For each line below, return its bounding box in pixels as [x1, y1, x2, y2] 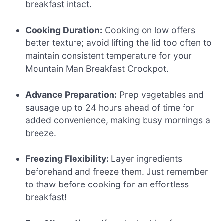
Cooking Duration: [25, 25, 103, 36]
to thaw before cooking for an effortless [25, 179, 189, 190]
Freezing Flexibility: [25, 153, 109, 164]
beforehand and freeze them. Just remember [25, 166, 209, 177]
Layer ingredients [109, 153, 183, 164]
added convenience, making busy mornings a [25, 114, 211, 125]
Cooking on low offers [102, 25, 196, 36]
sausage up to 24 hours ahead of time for [25, 102, 195, 112]
